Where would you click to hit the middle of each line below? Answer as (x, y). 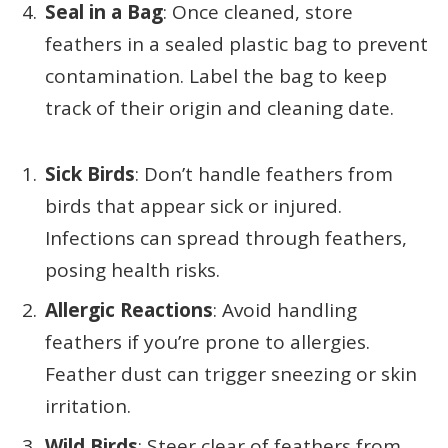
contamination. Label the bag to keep (216, 75)
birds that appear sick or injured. (193, 205)
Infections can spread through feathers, (226, 237)
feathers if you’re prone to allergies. (207, 342)
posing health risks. (132, 269)
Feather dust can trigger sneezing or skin (231, 374)
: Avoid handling (285, 310)
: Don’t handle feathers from (264, 173)
